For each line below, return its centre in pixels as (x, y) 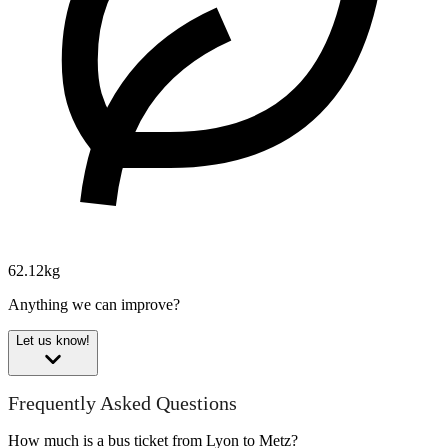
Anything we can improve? (94, 304)
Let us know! (53, 340)
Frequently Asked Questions (122, 403)
